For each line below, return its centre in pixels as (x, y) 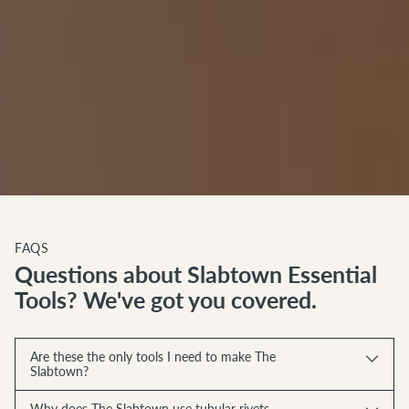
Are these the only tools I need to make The (153, 357)
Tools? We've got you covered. (166, 299)
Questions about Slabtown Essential (196, 274)
